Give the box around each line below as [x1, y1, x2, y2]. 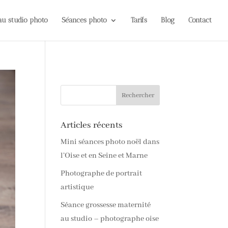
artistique [61, 183, 94, 192]
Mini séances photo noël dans [61, 137, 160, 147]
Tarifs [131, 16, 147, 24]
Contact [188, 16, 212, 24]
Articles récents [61, 120, 123, 131]
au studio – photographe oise [61, 214, 159, 223]
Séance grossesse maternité [61, 201, 151, 210]
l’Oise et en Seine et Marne [61, 151, 148, 160]
